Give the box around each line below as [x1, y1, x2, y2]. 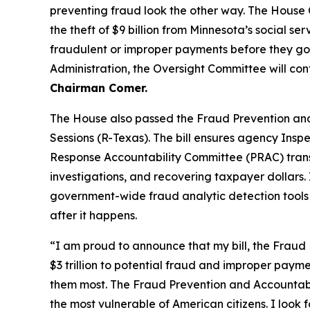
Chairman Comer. [50, 80, 147, 95]
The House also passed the [50, 111, 197, 125]
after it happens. [50, 208, 137, 222]
